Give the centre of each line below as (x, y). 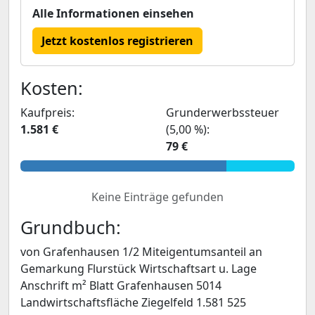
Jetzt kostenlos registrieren (117, 41)
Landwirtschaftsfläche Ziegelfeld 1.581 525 (133, 302)
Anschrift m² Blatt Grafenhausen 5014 (121, 285)
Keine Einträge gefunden (157, 197)
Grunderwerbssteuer (223, 112)
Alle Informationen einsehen (113, 13)
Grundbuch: (71, 227)
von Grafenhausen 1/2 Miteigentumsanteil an (141, 252)
